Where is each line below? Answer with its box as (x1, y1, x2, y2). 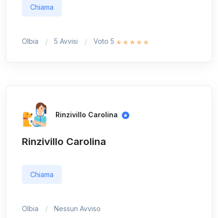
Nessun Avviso (54, 204, 101, 213)
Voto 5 (93, 37, 116, 46)
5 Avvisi (54, 37, 78, 46)
